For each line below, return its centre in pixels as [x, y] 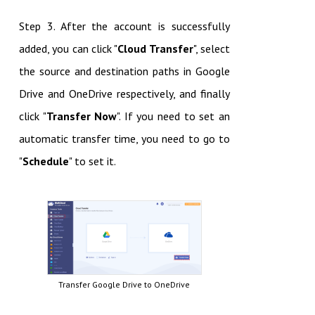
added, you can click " [68, 48]
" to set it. [92, 161]
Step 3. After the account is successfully [124, 26]
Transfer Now [82, 116]
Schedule [45, 161]
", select [211, 48]
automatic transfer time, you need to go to [124, 138]
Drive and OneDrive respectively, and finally [124, 93]
